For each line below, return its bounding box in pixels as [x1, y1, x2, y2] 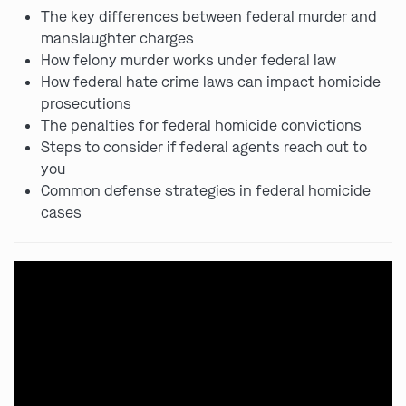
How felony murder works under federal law [41, 50, 336, 70]
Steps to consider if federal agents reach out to [41, 137, 367, 157]
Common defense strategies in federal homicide [41, 180, 371, 200]
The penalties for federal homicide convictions [41, 115, 362, 135]
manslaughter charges [41, 28, 194, 48]
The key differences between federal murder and [41, 6, 377, 26]
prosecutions [41, 93, 131, 113]
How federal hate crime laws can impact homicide [41, 72, 381, 92]
